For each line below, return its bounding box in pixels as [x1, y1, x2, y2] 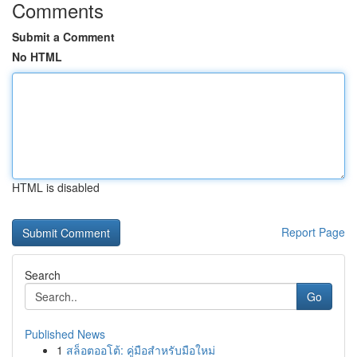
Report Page [281, 224, 345, 240]
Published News [25, 326, 105, 342]
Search [25, 267, 61, 283]
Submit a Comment [12, 29, 115, 45]
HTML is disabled [12, 179, 100, 195]
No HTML [12, 49, 62, 65]
